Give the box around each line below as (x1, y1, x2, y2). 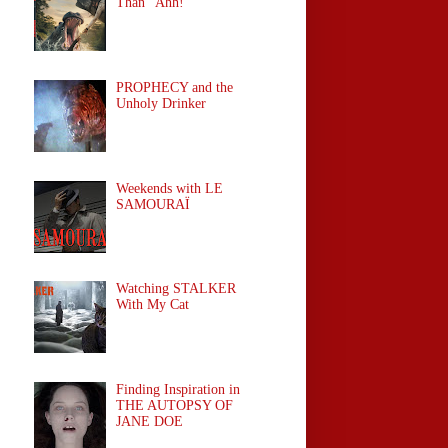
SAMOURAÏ (116, 196, 191, 212)
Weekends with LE (116, 180, 224, 196)
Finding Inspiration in (116, 381, 241, 397)
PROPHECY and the (116, 79, 234, 95)
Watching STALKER (116, 281, 237, 297)
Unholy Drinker (116, 95, 207, 111)
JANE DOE (116, 413, 184, 429)
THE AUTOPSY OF (116, 397, 234, 413)
